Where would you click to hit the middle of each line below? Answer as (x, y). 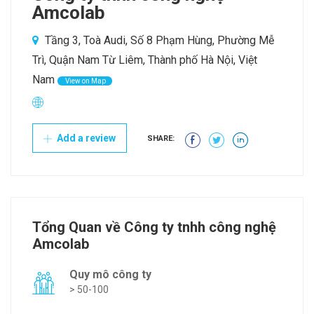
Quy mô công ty (110, 275)
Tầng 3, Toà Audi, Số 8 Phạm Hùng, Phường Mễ (158, 41)
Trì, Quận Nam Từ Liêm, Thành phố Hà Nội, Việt (145, 60)
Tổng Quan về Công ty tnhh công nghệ (154, 227)
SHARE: (161, 139)
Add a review (85, 138)
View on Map (85, 81)
